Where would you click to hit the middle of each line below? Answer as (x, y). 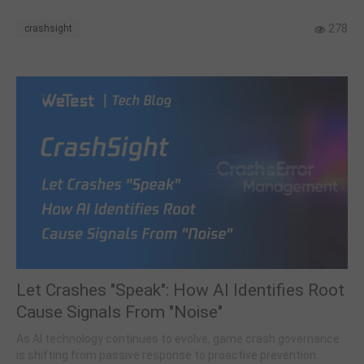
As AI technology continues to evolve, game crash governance (178, 339)
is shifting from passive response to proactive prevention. (167, 355)
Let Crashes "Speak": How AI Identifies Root (180, 289)
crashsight (48, 29)
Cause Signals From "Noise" (119, 311)
